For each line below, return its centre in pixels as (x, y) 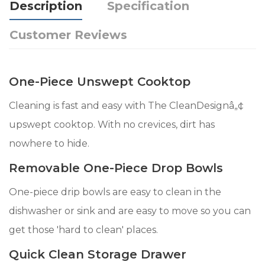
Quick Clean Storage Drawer (98, 255)
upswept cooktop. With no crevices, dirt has (112, 125)
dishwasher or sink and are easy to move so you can (130, 211)
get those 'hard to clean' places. (83, 230)
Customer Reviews (68, 35)
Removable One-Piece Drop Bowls (116, 168)
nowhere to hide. (49, 144)
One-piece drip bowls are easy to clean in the (115, 192)
